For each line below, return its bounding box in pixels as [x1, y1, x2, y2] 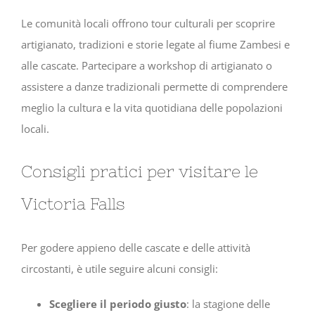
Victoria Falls [21, 194, 125, 214]
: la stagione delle [186, 296, 270, 311]
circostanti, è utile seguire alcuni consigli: [21, 261, 218, 276]
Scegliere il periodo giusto [49, 296, 186, 311]
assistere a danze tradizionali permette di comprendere [21, 79, 288, 94]
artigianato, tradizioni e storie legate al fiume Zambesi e [21, 37, 290, 51]
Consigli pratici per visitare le [21, 162, 258, 181]
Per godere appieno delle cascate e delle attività [21, 240, 250, 255]
